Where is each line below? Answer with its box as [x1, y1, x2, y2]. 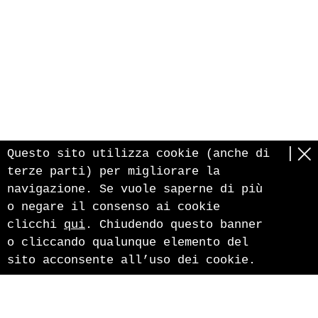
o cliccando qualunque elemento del [7, 236, 248, 249]
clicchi [7, 218, 64, 231]
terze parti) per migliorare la [7, 165, 220, 178]
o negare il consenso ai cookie [7, 200, 220, 214]
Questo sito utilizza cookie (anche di [7, 147, 270, 160]
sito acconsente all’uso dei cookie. [7, 253, 256, 267]
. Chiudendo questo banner [85, 218, 263, 231]
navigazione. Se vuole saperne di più [7, 182, 263, 196]
